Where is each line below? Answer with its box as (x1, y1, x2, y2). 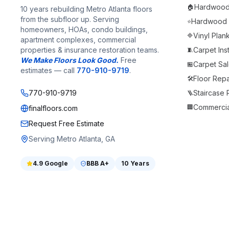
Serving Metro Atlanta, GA (29, 134, 115, 143)
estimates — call (20, 66, 77, 75)
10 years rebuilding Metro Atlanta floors (20, 5, 152, 13)
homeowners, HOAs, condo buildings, (20, 25, 148, 34)
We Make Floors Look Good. (20, 56, 119, 64)
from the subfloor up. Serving (20, 15, 119, 24)
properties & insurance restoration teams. (20, 45, 159, 54)
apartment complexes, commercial (20, 35, 136, 44)
